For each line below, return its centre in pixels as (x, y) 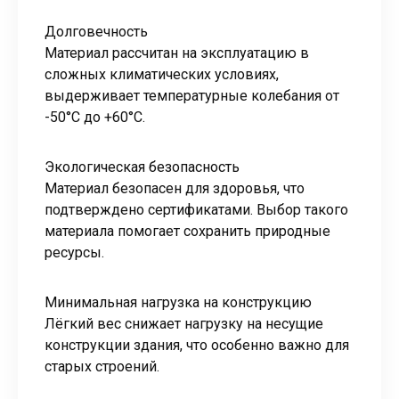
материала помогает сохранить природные (187, 231)
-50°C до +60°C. (95, 117)
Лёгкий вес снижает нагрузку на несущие (184, 323)
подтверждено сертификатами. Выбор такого (196, 209)
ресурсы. (74, 252)
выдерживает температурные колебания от (192, 95)
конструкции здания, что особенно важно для (197, 345)
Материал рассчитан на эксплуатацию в (177, 53)
